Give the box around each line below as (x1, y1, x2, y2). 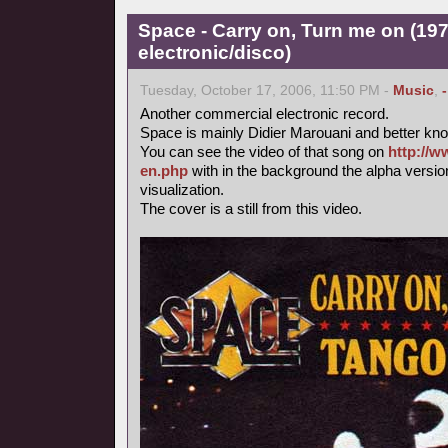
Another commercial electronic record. (140, 105, 389, 122)
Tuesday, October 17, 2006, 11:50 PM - (140, 83, 393, 98)
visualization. (140, 181, 224, 198)
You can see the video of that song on (140, 143, 388, 160)
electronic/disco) (138, 42, 291, 63)
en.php (140, 162, 188, 179)
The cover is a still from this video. (140, 200, 362, 217)
